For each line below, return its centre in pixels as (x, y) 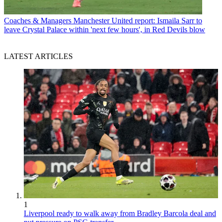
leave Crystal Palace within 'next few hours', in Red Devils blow (105, 29)
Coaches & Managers (38, 20)
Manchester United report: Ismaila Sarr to (138, 20)
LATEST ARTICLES (38, 56)
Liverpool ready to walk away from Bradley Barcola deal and (120, 214)
